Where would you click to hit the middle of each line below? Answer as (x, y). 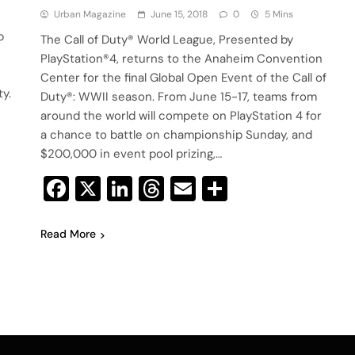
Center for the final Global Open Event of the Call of (184, 78)
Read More (69, 234)
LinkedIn (181, 189)
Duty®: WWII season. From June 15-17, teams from (179, 97)
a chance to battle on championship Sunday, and (177, 135)
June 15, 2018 (179, 15)
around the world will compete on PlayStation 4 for (181, 116)
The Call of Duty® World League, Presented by (167, 40)
